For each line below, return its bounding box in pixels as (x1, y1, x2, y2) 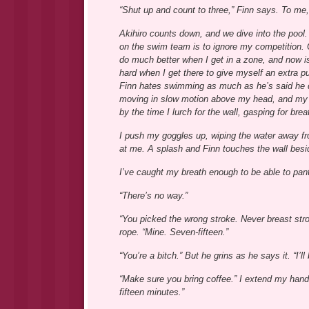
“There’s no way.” (119, 190, 188, 201)
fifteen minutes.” (119, 287, 184, 298)
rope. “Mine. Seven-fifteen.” (119, 227, 228, 238)
